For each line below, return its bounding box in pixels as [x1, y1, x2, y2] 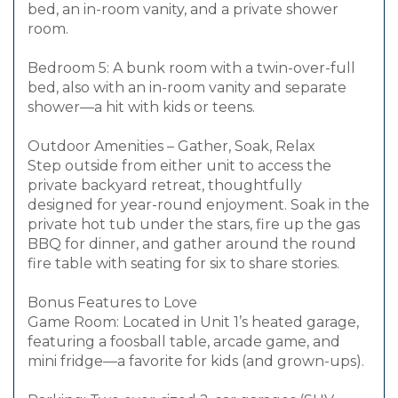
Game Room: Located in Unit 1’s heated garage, [28, 314, 359, 331]
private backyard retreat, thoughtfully [28, 177, 302, 195]
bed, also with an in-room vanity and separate [28, 79, 346, 97]
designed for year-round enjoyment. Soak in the [28, 196, 370, 214]
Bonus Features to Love [28, 294, 197, 312]
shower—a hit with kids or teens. [28, 99, 255, 116]
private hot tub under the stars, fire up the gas [28, 216, 360, 234]
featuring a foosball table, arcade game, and [28, 333, 340, 351]
